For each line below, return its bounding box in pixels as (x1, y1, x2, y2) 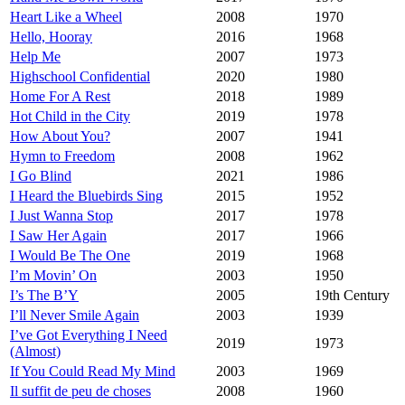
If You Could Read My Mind (10, 363, 175, 380)
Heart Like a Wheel (10, 9, 122, 25)
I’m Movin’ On (10, 268, 97, 284)
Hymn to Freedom (10, 148, 115, 165)
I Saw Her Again (10, 228, 107, 244)
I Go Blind (10, 168, 71, 184)
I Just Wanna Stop (10, 208, 113, 224)
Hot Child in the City (10, 108, 130, 125)
